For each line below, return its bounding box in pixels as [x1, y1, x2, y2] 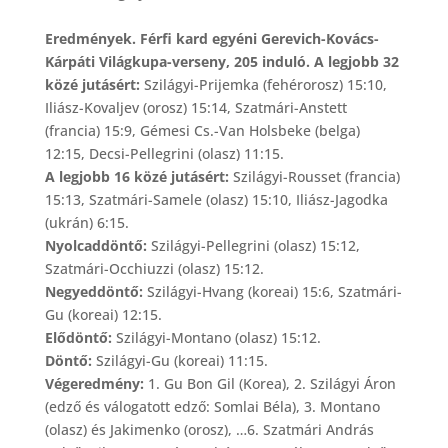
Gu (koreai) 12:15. [44, 304, 162, 324]
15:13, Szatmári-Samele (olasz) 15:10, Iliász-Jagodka [44, 189, 388, 209]
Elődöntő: [44, 327, 112, 347]
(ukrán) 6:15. [44, 212, 129, 232]
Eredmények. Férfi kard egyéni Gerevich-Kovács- [44, 28, 379, 48]
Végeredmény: [44, 373, 144, 393]
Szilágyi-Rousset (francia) [228, 166, 400, 186]
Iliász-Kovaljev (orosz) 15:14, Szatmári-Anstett [44, 97, 347, 117]
